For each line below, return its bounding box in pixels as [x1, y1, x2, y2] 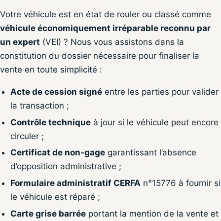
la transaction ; [10, 101, 69, 111]
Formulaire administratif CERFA [10, 178, 141, 188]
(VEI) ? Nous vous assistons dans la [40, 37, 184, 47]
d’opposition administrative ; [10, 161, 121, 172]
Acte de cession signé [10, 87, 102, 97]
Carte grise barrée [10, 208, 86, 219]
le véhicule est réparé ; [10, 191, 100, 202]
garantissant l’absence [105, 147, 196, 158]
